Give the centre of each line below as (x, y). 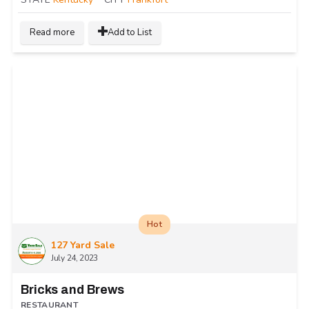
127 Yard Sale (83, 246)
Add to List (130, 33)
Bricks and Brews (72, 290)
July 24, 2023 (75, 258)
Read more (52, 33)
